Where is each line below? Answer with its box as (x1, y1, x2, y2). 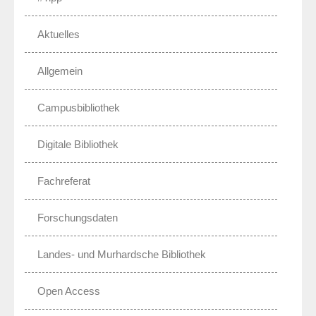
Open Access (37, 284, 100, 297)
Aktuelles (37, 28, 80, 40)
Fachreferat (37, 174, 90, 187)
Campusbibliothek (37, 101, 120, 114)
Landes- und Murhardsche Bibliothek (37, 248, 206, 260)
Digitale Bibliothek (37, 138, 119, 150)
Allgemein (37, 64, 83, 77)
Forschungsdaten (37, 211, 118, 224)
